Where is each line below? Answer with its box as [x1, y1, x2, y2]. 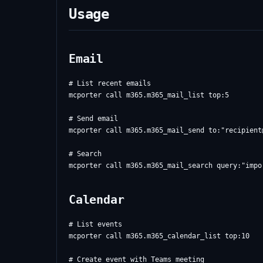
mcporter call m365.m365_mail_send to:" [69, 126, 225, 134]
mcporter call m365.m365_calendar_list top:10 [69, 232, 249, 240]
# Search [69, 150, 102, 158]
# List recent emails [69, 79, 151, 87]
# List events [69, 220, 122, 228]
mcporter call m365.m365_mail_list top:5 [69, 91, 229, 99]
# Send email [69, 114, 118, 123]
